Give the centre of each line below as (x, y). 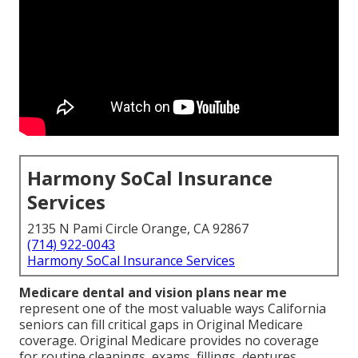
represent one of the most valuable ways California (173, 309)
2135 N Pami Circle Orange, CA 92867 (138, 229)
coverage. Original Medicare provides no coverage (169, 341)
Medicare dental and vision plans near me (153, 293)
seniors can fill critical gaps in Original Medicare (161, 325)
